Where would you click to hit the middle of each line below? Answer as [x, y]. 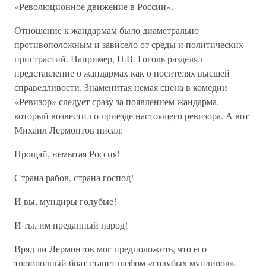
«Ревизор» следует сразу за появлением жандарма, [117, 101]
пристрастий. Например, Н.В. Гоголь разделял [108, 58]
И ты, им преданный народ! [71, 225]
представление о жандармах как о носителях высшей [122, 73]
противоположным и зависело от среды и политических [129, 44]
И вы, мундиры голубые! [65, 201]
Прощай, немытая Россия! [67, 153]
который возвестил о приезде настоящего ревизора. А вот [132, 115]
